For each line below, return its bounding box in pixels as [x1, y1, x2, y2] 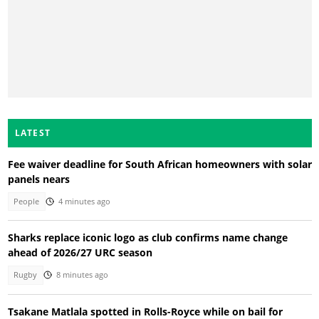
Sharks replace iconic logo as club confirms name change [7, 231, 288, 245]
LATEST [14, 126, 51, 139]
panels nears [7, 172, 70, 186]
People [14, 196, 40, 206]
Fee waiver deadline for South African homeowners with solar [7, 157, 312, 171]
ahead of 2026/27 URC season [7, 246, 152, 260]
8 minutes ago [56, 270, 108, 281]
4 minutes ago [58, 196, 110, 206]
